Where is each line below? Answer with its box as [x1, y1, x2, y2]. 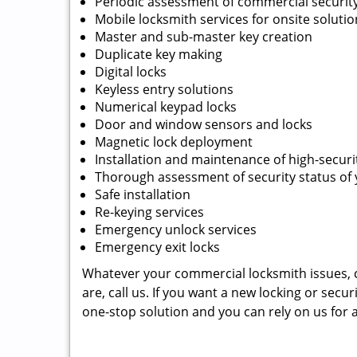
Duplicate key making [95, 45, 222, 63]
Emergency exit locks [95, 238, 220, 256]
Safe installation [95, 186, 190, 203]
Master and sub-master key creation [95, 28, 312, 45]
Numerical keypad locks [95, 98, 237, 116]
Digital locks [95, 63, 167, 80]
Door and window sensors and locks [95, 116, 312, 133]
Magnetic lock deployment [95, 133, 253, 151]
